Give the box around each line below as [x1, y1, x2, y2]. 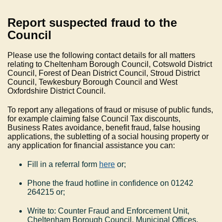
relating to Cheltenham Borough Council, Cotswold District [7, 60, 212, 69]
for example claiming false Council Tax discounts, [7, 114, 180, 123]
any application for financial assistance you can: [7, 141, 175, 150]
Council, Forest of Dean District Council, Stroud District [7, 69, 200, 78]
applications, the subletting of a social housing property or [7, 132, 209, 141]
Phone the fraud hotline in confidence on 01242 [27, 179, 193, 188]
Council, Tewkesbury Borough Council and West [7, 78, 177, 87]
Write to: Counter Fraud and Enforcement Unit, [27, 207, 189, 216]
